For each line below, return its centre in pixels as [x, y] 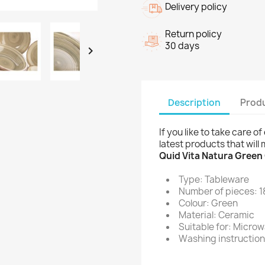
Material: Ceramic [216, 215]
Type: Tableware [214, 180]
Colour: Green [208, 203]
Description [194, 102]
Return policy [193, 34]
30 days [182, 46]
